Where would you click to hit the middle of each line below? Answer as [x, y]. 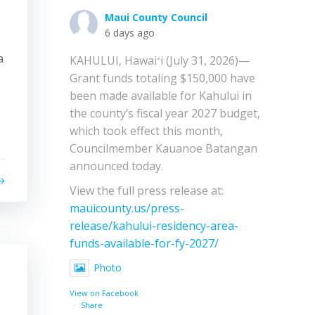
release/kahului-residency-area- [154, 225]
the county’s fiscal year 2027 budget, [165, 113]
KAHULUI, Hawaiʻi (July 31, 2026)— [160, 60]
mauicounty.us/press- [127, 208]
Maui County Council [156, 17]
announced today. [116, 166]
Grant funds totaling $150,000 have [162, 78]
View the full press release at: [147, 190]
